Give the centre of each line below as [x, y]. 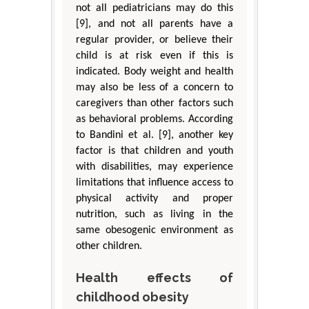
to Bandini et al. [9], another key [154, 136]
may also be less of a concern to [154, 88]
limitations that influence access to [154, 183]
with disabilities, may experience [154, 167]
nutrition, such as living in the [154, 215]
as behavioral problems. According [154, 120]
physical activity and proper [154, 199]
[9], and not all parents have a [154, 24]
